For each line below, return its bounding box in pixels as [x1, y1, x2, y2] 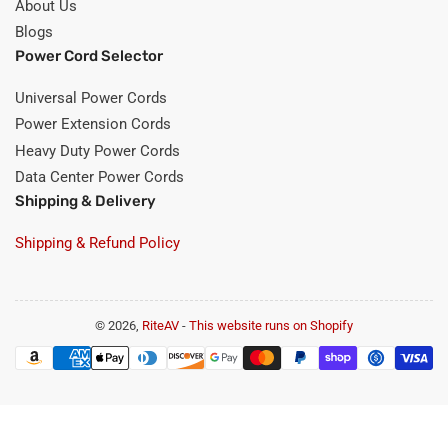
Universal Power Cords [15, 88, 167, 107]
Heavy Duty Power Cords [15, 141, 180, 160]
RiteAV [142, 317, 179, 333]
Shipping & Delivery [15, 191, 156, 210]
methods [223, 356, 273, 372]
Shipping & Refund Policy [15, 233, 180, 252]
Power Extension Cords [15, 115, 171, 134]
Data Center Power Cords [15, 168, 184, 187]
